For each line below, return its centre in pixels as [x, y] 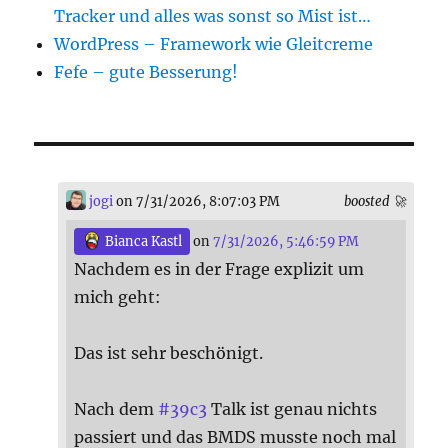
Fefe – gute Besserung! [146, 72]
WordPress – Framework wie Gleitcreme [214, 44]
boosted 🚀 [374, 201]
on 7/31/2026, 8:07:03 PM [197, 201]
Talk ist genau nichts [292, 408]
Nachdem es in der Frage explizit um [219, 268]
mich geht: [118, 296]
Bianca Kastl [142, 241]
